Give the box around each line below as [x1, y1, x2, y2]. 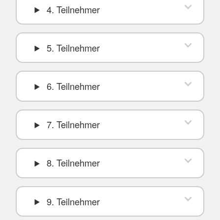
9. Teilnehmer [44, 194, 100, 208]
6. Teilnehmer [44, 80, 100, 93]
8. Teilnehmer [44, 156, 100, 169]
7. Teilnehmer [44, 118, 100, 131]
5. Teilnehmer [44, 41, 100, 54]
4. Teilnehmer [44, 2, 100, 16]
